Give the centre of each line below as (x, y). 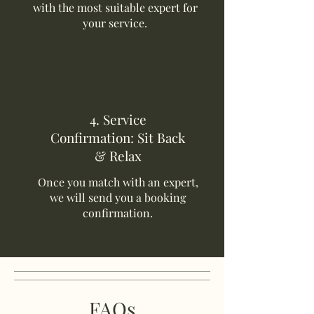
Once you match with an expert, (118, 182)
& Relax (118, 156)
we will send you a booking (118, 197)
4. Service (118, 119)
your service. (115, 23)
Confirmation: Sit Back (118, 137)
